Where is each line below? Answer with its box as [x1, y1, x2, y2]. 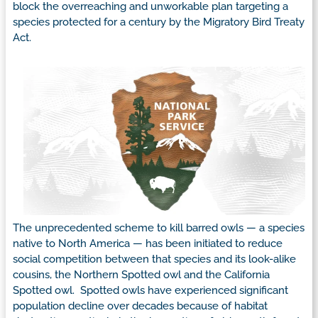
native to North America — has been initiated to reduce [13, 236, 283, 250]
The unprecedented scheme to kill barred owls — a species [13, 221, 305, 234]
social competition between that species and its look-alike [13, 252, 296, 265]
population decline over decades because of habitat [13, 299, 268, 312]
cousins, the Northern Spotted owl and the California [13, 268, 270, 281]
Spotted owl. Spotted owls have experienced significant [13, 283, 288, 297]
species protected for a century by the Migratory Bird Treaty [13, 16, 305, 29]
